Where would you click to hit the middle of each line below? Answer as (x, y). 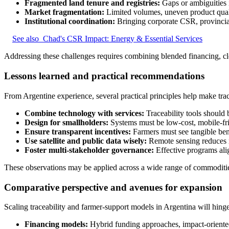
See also (26, 39)
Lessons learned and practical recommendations (104, 76)
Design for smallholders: (66, 122)
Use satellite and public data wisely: (86, 141)
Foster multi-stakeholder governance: (89, 150)
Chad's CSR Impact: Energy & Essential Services (123, 39)
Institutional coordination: (70, 21)
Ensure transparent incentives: (78, 131)
